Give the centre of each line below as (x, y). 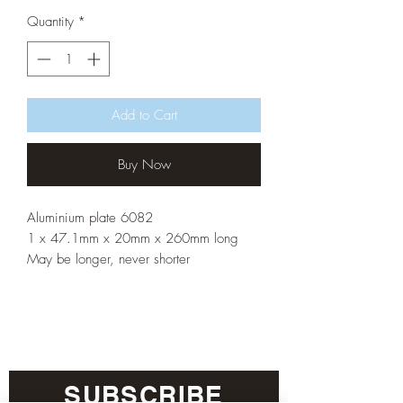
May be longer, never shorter (108, 259)
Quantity (50, 22)
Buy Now (144, 164)
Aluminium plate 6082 (90, 217)
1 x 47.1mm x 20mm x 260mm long (133, 238)
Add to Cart (144, 115)
